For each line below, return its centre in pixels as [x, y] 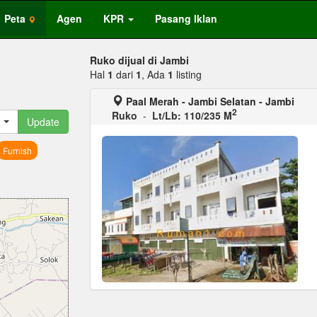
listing [188, 74]
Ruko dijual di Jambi [139, 60]
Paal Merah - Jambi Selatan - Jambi [210, 101]
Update [43, 122]
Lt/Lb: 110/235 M [192, 115]
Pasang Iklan [186, 18]
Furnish [17, 150]
